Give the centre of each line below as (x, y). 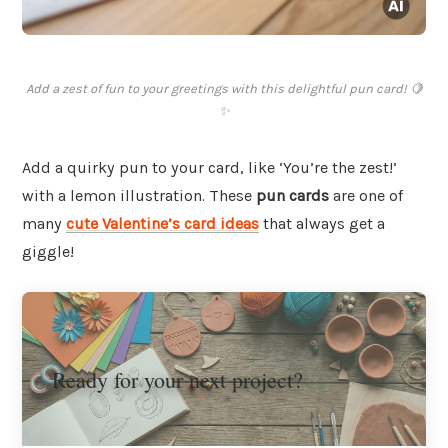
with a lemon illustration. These (139, 196)
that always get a (322, 224)
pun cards (292, 196)
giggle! (48, 252)
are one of (366, 196)
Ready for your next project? (177, 379)
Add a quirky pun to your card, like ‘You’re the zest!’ (209, 168)
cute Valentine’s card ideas (162, 224)
